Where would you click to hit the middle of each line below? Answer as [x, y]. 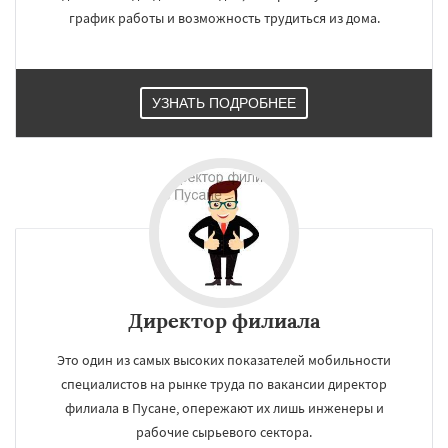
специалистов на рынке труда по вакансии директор [224, 384]
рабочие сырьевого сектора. [224, 432]
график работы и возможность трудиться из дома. [224, 18]
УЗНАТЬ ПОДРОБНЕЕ [224, 103]
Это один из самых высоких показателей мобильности [224, 360]
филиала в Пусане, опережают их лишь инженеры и [224, 408]
